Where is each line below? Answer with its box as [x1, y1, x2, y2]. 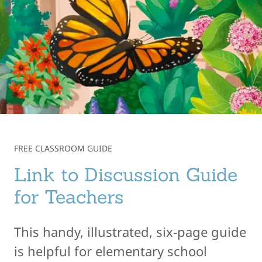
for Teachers [14, 185, 124, 209]
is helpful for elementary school [14, 242, 207, 260]
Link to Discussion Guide [14, 163, 237, 187]
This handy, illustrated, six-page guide [14, 223, 246, 241]
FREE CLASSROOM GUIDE [14, 143, 112, 154]
